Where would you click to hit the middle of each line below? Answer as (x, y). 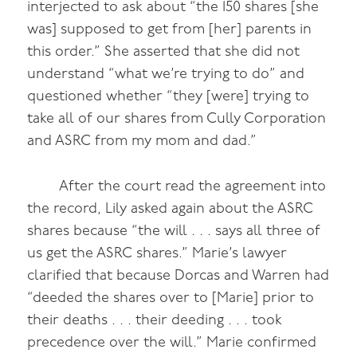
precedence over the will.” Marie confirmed (172, 343)
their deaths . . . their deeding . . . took (155, 320)
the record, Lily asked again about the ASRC (171, 209)
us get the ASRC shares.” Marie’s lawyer (157, 253)
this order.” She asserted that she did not (164, 52)
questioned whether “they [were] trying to (169, 96)
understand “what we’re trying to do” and (166, 74)
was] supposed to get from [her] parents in (170, 29)
